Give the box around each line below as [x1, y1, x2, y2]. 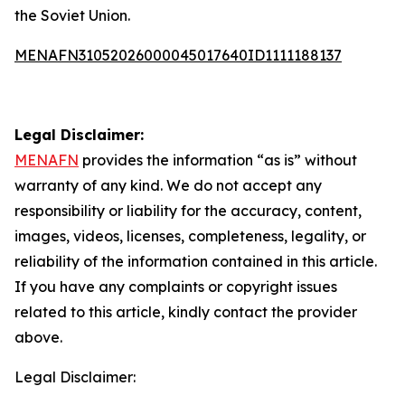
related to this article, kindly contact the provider [14, 303, 357, 321]
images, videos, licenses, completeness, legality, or [14, 227, 366, 245]
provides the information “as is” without [79, 151, 357, 169]
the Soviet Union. [14, 6, 130, 24]
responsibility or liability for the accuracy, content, [14, 202, 362, 220]
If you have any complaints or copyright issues [14, 278, 337, 296]
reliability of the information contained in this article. [14, 252, 377, 270]
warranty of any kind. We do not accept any [14, 176, 322, 194]
